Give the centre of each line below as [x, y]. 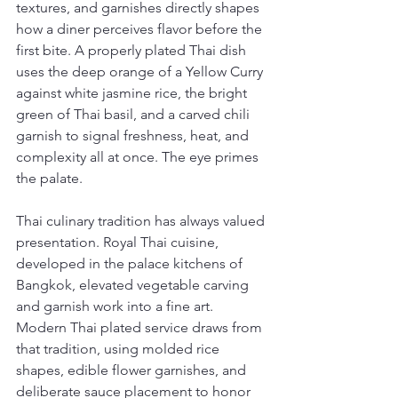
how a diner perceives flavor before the [141, 28]
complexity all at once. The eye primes [139, 156]
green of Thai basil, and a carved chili [135, 114]
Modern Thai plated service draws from [141, 327]
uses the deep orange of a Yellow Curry [141, 71]
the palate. [49, 178]
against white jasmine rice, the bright [133, 92]
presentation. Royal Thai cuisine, [119, 242]
